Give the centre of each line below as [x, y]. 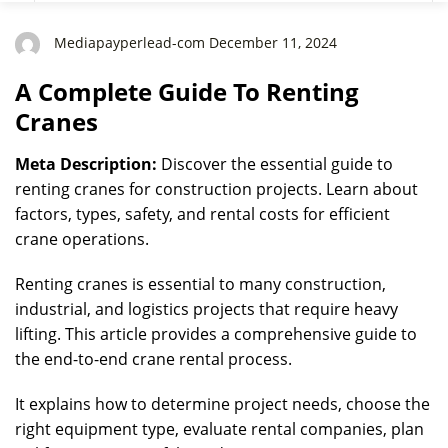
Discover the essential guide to [275, 164]
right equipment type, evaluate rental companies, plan [219, 429]
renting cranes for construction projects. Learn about [216, 189]
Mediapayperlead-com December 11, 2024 [193, 43]
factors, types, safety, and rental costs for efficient [202, 214]
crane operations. [82, 239]
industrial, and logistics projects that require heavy [206, 309]
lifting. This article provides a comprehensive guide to [216, 334]
